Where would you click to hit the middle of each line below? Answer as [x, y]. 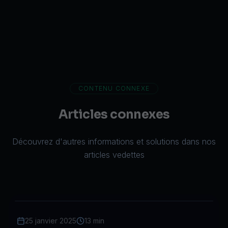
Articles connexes [114, 115]
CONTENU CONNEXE [114, 88]
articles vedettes [114, 155]
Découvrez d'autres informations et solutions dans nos [114, 141]
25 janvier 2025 [51, 221]
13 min [94, 221]
